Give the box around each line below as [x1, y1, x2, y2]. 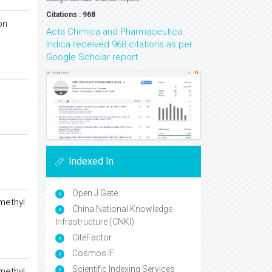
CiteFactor [70, 233, 112, 243]
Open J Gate [70, 188, 118, 199]
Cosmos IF [70, 248, 115, 259]
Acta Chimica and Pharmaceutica [46, 26, 182, 37]
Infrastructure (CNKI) [55, 217, 134, 227]
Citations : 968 [46, 10, 95, 19]
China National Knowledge [70, 204, 172, 214]
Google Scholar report [46, 52, 138, 63]
